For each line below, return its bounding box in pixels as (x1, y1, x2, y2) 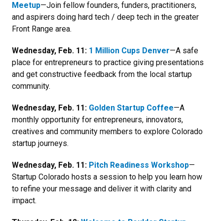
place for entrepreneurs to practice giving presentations (12, 57, 204, 67)
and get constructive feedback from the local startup (12, 69, 192, 79)
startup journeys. (12, 138, 69, 148)
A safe (176, 45, 198, 55)
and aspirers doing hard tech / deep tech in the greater (12, 12, 199, 22)
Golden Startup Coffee (89, 103, 174, 112)
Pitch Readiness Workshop (89, 160, 189, 170)
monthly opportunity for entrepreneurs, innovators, (12, 114, 183, 124)
